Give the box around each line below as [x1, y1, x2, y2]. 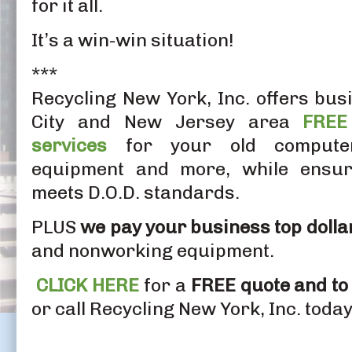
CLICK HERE [35, 273, 139, 296]
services [31, 134, 107, 156]
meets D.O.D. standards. [31, 181, 240, 203]
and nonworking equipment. [31, 239, 274, 262]
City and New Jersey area [31, 110, 303, 133]
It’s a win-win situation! [31, 28, 234, 51]
